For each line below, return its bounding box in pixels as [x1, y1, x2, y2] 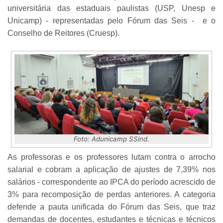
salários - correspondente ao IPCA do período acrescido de [7, 178, 216, 187]
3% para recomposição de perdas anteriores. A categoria [7, 190, 216, 199]
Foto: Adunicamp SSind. [74, 135, 149, 143]
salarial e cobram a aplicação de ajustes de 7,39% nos [7, 165, 216, 174]
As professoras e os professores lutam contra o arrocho [7, 153, 216, 162]
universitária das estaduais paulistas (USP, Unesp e [7, 3, 216, 12]
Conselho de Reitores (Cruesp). [7, 28, 119, 37]
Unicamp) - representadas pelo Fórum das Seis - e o [7, 16, 216, 25]
